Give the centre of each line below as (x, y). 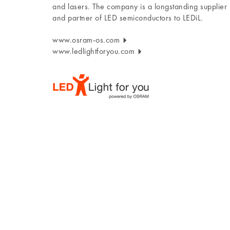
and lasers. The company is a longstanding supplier (140, 6)
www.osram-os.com (87, 40)
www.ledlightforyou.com (95, 51)
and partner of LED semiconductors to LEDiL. (128, 18)
